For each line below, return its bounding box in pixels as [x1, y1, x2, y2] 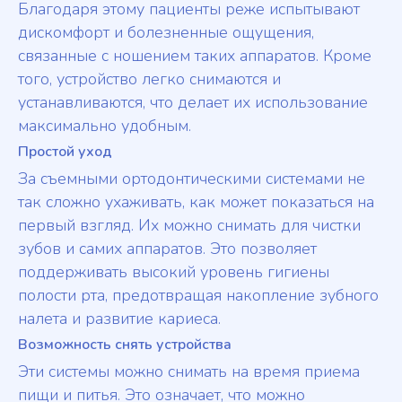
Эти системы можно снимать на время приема [18, 361, 360, 383]
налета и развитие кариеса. [18, 308, 221, 330]
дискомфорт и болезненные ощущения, [18, 22, 314, 44]
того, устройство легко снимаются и [18, 68, 281, 91]
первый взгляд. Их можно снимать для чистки [18, 214, 361, 237]
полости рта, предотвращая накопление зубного [18, 284, 379, 307]
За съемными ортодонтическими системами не [18, 168, 365, 190]
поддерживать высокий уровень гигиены [18, 261, 329, 284]
